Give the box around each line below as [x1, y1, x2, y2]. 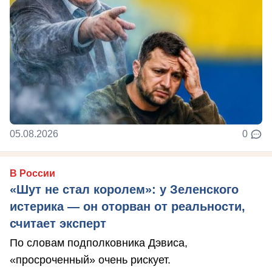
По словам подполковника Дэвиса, [10, 236, 188, 249]
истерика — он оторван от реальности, [10, 199, 245, 213]
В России [10, 168, 55, 178]
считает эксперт [10, 216, 106, 230]
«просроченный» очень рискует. [10, 253, 171, 266]
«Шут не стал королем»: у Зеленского [10, 182, 239, 196]
